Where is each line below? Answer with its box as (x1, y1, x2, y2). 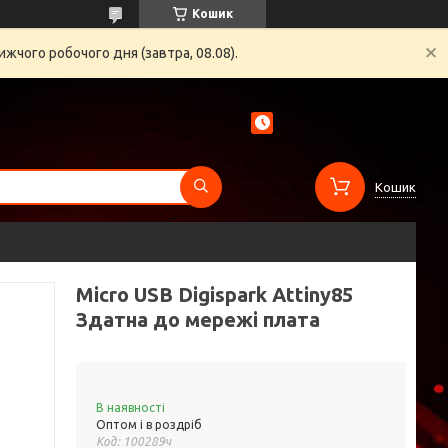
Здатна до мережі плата (76, 308, 320, 331)
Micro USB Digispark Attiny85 (76, 283, 353, 306)
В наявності (96, 401, 165, 414)
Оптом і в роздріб (96, 418, 202, 431)
